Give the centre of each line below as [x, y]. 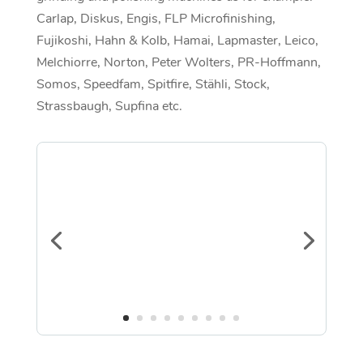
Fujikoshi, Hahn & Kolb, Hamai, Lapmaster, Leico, [177, 41]
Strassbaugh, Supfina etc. [109, 106]
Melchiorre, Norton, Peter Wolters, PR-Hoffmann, [178, 62]
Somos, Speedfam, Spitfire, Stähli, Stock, [153, 84]
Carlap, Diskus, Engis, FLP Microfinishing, [156, 19]
